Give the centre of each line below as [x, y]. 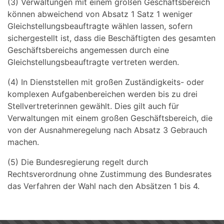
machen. [23, 142]
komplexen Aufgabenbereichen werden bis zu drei [102, 94]
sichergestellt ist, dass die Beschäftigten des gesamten [111, 38]
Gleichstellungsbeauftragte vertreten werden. [93, 62]
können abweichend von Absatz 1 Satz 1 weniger [100, 14]
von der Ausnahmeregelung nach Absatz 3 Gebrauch [107, 130]
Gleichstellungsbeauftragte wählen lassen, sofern [100, 26]
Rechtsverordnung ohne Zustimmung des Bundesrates [109, 174]
